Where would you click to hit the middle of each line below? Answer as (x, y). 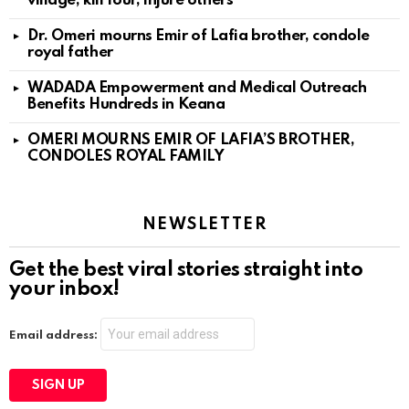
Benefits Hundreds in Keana (126, 104)
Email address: (55, 335)
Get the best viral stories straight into (186, 270)
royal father (70, 52)
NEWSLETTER (204, 224)
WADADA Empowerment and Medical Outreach (197, 88)
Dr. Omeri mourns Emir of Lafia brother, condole (199, 36)
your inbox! (64, 289)
